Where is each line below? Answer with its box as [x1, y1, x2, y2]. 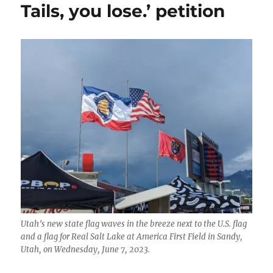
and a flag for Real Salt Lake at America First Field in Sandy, [21, 232, 243, 243]
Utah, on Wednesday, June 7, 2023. [21, 244, 151, 255]
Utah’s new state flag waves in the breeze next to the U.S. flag [21, 219, 247, 230]
